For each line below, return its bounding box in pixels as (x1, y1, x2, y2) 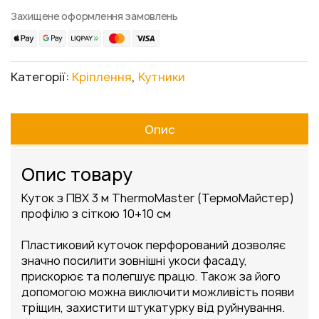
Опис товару (21, 162, 132, 187)
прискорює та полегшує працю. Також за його (21, 268, 281, 284)
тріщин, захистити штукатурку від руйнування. (21, 299, 285, 315)
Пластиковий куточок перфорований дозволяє (21, 236, 286, 253)
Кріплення (72, 69, 132, 85)
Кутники (138, 69, 185, 85)
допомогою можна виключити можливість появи (21, 283, 294, 300)
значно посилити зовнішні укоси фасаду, (21, 252, 247, 268)
